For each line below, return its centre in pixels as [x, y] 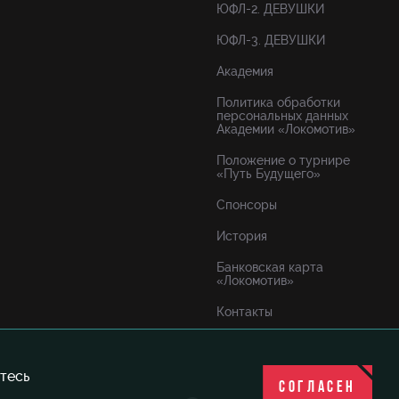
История [242, 236]
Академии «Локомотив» [286, 129]
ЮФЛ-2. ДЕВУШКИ [270, 9]
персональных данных [282, 116]
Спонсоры [247, 205]
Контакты [244, 312]
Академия [245, 71]
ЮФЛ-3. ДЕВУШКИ [271, 40]
